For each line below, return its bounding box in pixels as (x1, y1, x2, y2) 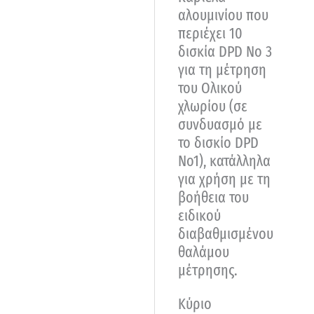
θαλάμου (178, 242, 229, 261)
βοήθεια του (178, 187, 249, 207)
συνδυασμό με (178, 114, 262, 134)
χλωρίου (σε (178, 96, 247, 116)
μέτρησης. (178, 260, 238, 280)
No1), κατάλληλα (178, 151, 271, 170)
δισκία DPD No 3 (178, 41, 272, 61)
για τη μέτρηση (178, 60, 266, 79)
